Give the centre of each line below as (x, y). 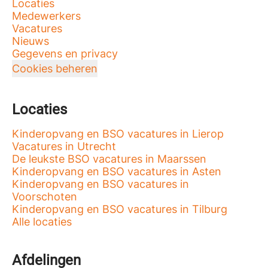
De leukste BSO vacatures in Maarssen (109, 159)
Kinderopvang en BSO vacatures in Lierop (118, 133)
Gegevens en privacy (65, 53)
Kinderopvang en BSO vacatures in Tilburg (120, 209)
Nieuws (31, 41)
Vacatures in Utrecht (64, 146)
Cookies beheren (55, 68)
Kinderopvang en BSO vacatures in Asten (117, 171)
